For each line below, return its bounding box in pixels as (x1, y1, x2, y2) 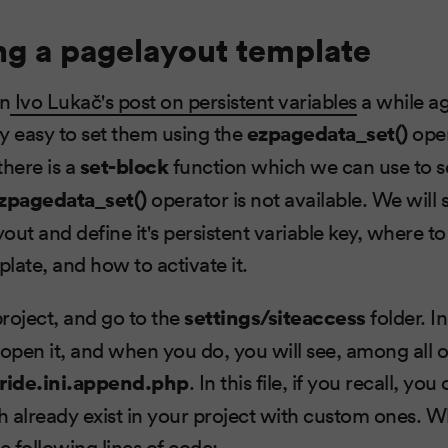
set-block (79, 150, 169, 180)
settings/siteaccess (184, 301, 366, 331)
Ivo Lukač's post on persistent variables (10, 85, 357, 114)
